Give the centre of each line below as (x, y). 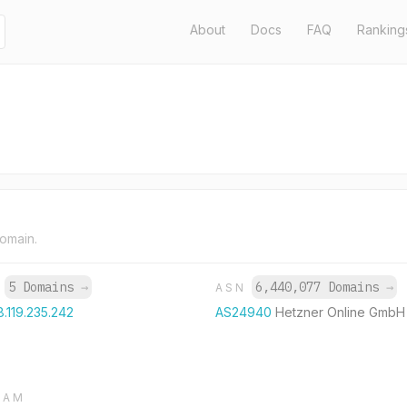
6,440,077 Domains (320, 287)
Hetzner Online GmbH (340, 312)
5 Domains (45, 287)
